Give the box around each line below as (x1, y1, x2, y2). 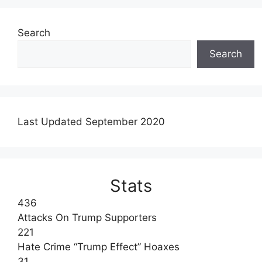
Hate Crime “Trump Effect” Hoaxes (18, 240, 180, 253)
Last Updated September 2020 (18, 115, 165, 127)
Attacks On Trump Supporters (18, 211, 157, 223)
